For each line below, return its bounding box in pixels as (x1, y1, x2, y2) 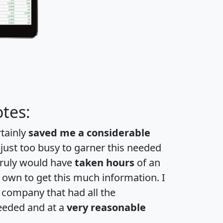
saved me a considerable (28, 126, 150, 140)
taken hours (75, 156, 134, 170)
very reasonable (67, 201, 146, 215)
